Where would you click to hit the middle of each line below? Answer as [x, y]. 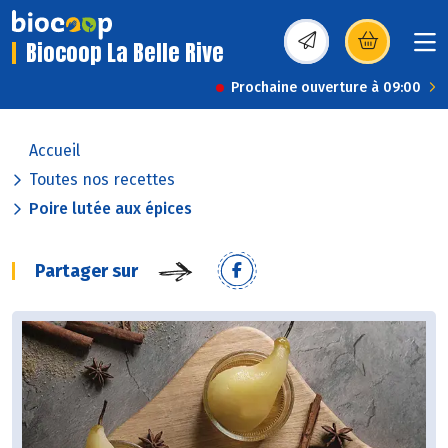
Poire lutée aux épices [110, 209]
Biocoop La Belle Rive [125, 53]
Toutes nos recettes [102, 180]
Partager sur [86, 271]
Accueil [54, 151]
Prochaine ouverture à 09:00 [326, 88]
